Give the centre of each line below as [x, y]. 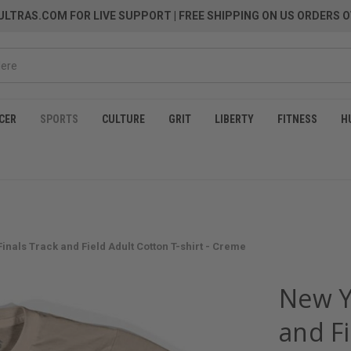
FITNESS [297, 119]
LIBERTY [234, 119]
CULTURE [123, 119]
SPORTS [59, 119]
